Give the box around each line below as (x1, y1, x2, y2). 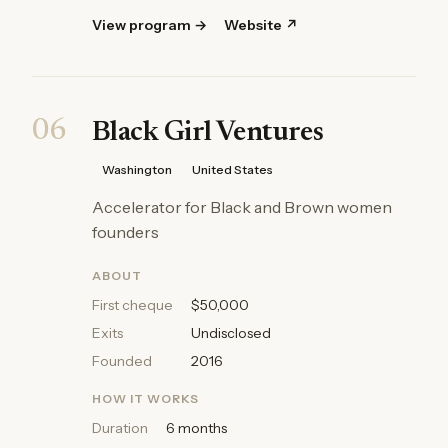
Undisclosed (191, 324, 271, 342)
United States (192, 162, 273, 177)
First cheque (92, 296, 173, 314)
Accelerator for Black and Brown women (92, 197, 392, 217)
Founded (92, 352, 152, 370)
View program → (92, 16, 207, 34)
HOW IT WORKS (92, 391, 199, 406)
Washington (102, 162, 172, 177)
